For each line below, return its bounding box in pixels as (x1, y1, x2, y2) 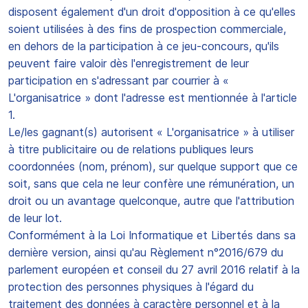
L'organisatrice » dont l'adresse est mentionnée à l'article (8, 91, 297, 104)
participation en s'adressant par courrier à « (8, 74, 229, 87)
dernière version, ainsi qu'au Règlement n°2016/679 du (8, 245, 283, 259)
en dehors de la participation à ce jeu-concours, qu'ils (8, 39, 279, 53)
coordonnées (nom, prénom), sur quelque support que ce (8, 159, 298, 173)
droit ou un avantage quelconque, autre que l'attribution (8, 194, 294, 208)
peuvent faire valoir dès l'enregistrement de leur (8, 56, 249, 70)
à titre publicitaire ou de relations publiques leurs (8, 142, 254, 156)
